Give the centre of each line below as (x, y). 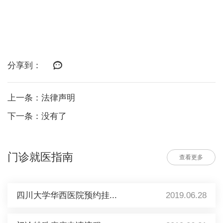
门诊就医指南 (40, 157)
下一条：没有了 (37, 116)
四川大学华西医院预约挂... (66, 195)
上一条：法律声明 (41, 98)
